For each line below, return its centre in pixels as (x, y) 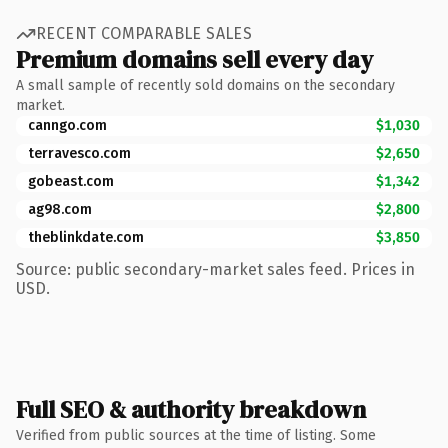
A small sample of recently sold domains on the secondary (205, 85)
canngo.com (67, 125)
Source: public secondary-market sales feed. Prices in (215, 269)
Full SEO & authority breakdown (191, 409)
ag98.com (60, 209)
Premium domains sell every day (194, 59)
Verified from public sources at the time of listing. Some (196, 435)
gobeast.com (71, 181)
